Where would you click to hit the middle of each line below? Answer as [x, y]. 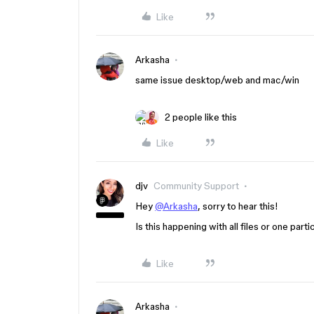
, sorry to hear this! [238, 206]
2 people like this [201, 117]
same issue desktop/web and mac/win [217, 80]
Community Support [196, 186]
